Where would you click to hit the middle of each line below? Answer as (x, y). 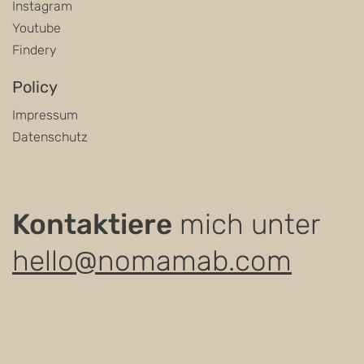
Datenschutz (50, 136)
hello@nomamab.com (152, 260)
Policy (35, 87)
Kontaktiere (92, 224)
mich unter (250, 224)
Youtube (37, 28)
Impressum (45, 115)
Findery (35, 50)
